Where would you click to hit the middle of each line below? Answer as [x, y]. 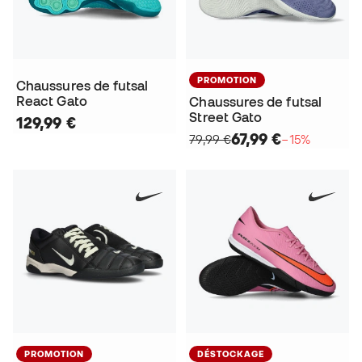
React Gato [52, 101]
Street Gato [226, 118]
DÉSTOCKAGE [231, 354]
